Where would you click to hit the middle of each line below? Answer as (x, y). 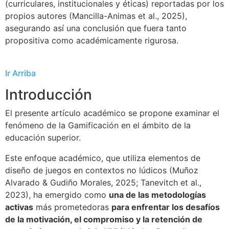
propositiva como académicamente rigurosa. (92, 40)
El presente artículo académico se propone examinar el (112, 113)
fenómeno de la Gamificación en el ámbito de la (98, 125)
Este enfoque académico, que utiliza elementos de (103, 158)
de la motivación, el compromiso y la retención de (104, 219)
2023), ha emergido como (57, 195)
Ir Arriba (20, 73)
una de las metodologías (157, 195)
